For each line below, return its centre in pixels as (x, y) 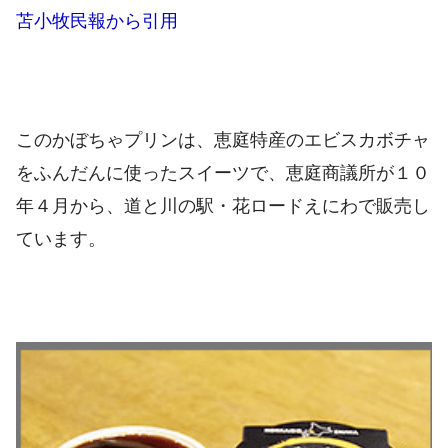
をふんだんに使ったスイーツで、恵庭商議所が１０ (223, 172)
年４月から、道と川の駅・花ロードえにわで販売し (223, 205)
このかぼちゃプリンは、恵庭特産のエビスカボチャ (223, 139)
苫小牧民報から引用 (97, 21)
